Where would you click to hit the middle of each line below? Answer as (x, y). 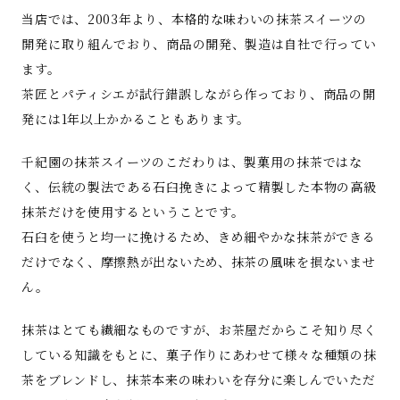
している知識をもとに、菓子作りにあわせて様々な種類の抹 (199, 355)
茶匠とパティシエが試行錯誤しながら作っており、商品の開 (199, 94)
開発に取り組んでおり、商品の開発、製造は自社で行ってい (199, 44)
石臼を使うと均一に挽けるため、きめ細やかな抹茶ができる (199, 237)
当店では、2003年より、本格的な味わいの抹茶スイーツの (195, 19)
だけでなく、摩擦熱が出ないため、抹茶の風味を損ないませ (199, 262)
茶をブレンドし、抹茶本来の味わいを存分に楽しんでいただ (199, 380)
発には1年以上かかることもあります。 (136, 119)
